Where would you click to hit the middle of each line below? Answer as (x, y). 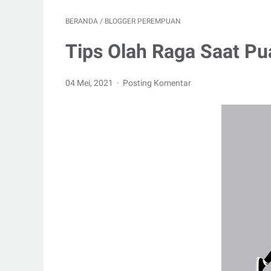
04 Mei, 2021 (90, 83)
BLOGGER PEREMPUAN (143, 21)
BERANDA (82, 21)
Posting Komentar (157, 83)
